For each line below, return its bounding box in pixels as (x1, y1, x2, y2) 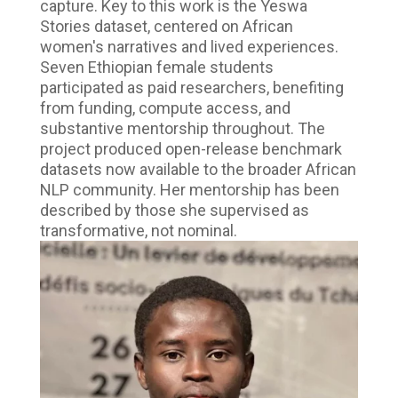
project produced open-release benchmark (39, 139, 342, 158)
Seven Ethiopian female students (39, 57, 274, 76)
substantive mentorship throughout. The (39, 118, 325, 138)
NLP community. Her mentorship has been (39, 179, 339, 199)
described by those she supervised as (39, 200, 309, 219)
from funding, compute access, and (39, 98, 291, 117)
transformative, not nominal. (39, 220, 237, 240)
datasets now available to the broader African (39, 159, 356, 179)
